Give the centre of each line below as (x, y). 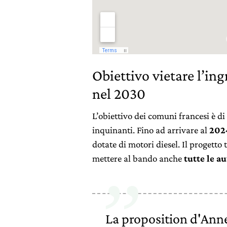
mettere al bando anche (138, 158)
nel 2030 (119, 93)
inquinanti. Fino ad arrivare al (151, 130)
